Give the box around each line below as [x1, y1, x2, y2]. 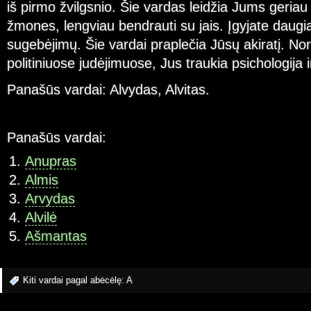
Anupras [24, 153, 76, 169]
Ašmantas [24, 228, 87, 244]
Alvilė [24, 210, 57, 226]
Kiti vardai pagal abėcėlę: [23, 274, 126, 285]
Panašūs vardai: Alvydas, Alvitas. [7, 81, 210, 97]
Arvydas [24, 191, 75, 207]
